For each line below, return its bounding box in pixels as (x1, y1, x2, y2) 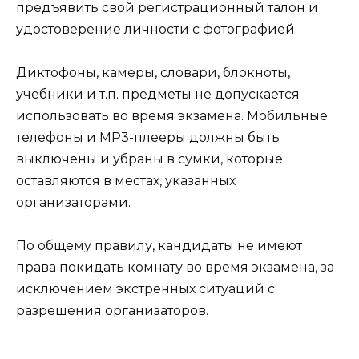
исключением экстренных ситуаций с (16, 281, 275, 296)
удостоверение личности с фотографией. (16, 21, 297, 37)
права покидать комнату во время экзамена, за (16, 260, 334, 275)
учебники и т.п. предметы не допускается (16, 86, 300, 102)
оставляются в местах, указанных (16, 172, 236, 188)
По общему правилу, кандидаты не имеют (16, 238, 302, 253)
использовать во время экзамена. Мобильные (16, 107, 328, 123)
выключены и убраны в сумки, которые (16, 151, 283, 167)
